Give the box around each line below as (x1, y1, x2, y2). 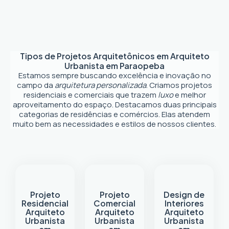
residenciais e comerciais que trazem (23, 89, 158, 100)
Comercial (94, 198, 135, 209)
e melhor (173, 89, 206, 100)
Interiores (164, 198, 204, 209)
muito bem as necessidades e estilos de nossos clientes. (13, 119, 216, 129)
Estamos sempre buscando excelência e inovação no (18, 70, 211, 81)
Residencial (21, 198, 68, 209)
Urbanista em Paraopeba (64, 60, 165, 71)
